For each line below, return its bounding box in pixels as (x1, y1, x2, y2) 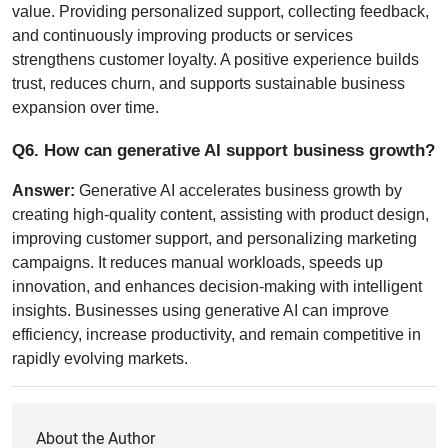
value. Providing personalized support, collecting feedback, (12, 2, 429, 20)
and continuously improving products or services (12, 26, 353, 44)
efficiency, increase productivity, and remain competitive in (12, 325, 421, 343)
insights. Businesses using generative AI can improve (12, 301, 389, 319)
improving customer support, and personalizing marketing (12, 229, 417, 247)
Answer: (12, 181, 75, 199)
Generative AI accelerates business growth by (75, 181, 402, 199)
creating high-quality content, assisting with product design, (12, 205, 429, 223)
